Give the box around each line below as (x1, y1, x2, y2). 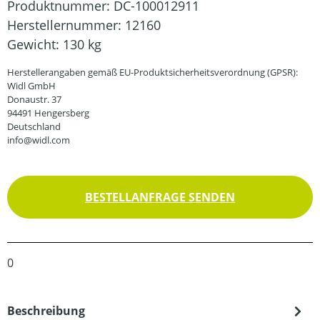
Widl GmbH (7, 79, 56, 92)
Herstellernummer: (7, 16, 125, 34)
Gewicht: (7, 35, 63, 53)
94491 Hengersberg (7, 106, 89, 119)
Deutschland (7, 119, 61, 133)
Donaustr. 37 (7, 92, 61, 106)
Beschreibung (7, 302, 85, 319)
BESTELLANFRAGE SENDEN (85, 189, 235, 205)
